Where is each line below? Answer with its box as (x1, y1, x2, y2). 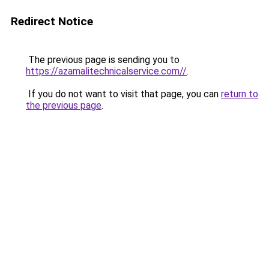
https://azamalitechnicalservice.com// (26, 65, 187, 77)
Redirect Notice (11, 14, 93, 28)
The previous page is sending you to (26, 54, 180, 65)
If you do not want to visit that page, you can (26, 88, 221, 100)
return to (221, 88, 258, 100)
